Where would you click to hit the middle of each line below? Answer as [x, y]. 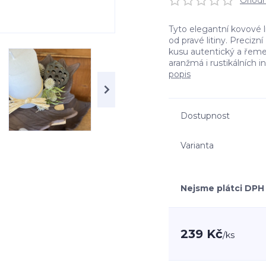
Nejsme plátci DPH [222, 188]
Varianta [197, 145]
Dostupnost [205, 116]
